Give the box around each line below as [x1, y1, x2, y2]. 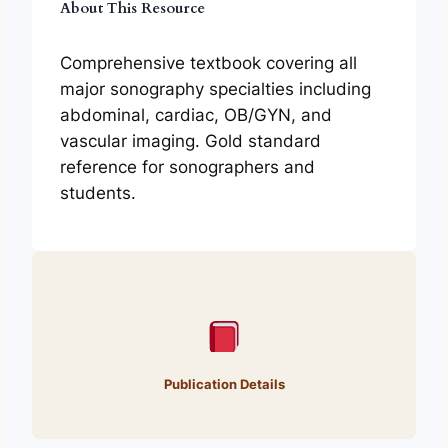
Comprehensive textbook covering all [60, 53, 357, 74]
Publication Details [163, 375, 285, 392]
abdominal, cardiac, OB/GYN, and [60, 105, 332, 126]
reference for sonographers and [60, 157, 315, 178]
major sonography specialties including [60, 79, 371, 100]
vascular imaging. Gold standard [60, 131, 321, 152]
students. [60, 183, 136, 204]
